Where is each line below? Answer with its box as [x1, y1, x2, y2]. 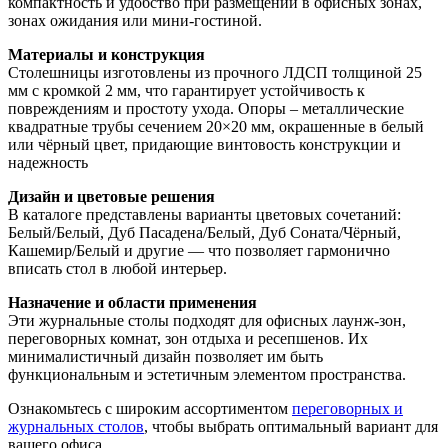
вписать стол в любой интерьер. [8, 259, 227, 277]
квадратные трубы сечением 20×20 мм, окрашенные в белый [8, 117, 424, 135]
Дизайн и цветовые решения [8, 187, 215, 205]
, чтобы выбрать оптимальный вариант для [144, 417, 438, 435]
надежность [8, 153, 88, 171]
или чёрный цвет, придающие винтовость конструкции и [8, 135, 401, 153]
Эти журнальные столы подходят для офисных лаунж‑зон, [8, 311, 406, 329]
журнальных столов [8, 417, 144, 435]
